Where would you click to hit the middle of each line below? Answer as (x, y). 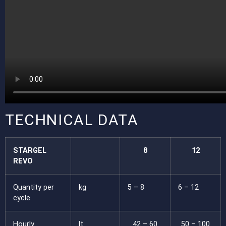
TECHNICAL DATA (72, 120)
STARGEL (30, 150)
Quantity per (34, 187)
